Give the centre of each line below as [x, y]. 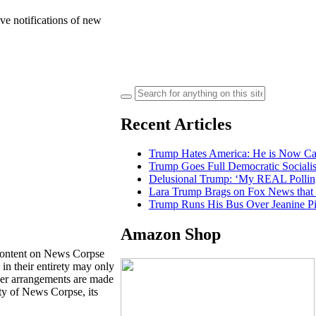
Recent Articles [176, 124]
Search [149, 91]
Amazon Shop [171, 235]
